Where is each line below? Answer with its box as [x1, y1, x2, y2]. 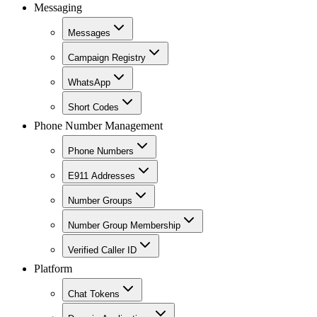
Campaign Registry [68, 52, 146, 64]
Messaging [34, 1, 82, 14]
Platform [34, 263, 72, 275]
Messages [68, 28, 110, 39]
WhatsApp [68, 77, 110, 88]
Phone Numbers [68, 146, 134, 157]
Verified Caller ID [68, 245, 137, 256]
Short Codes [68, 102, 119, 113]
